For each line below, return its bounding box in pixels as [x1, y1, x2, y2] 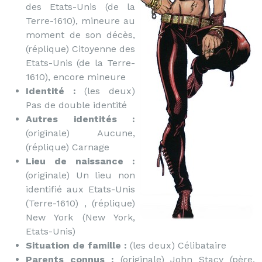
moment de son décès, [26, 29, 135, 40]
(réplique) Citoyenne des [26, 43, 135, 54]
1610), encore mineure [26, 71, 126, 82]
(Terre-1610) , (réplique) [26, 198, 135, 209]
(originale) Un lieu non [26, 170, 135, 181]
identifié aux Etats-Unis [26, 184, 135, 195]
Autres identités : [26, 113, 135, 125]
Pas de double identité [26, 99, 127, 111]
